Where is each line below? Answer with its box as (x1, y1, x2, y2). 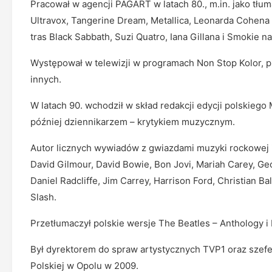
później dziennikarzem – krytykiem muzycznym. (30, 116, 235, 127)
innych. (30, 73, 61, 85)
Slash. (30, 191, 56, 203)
